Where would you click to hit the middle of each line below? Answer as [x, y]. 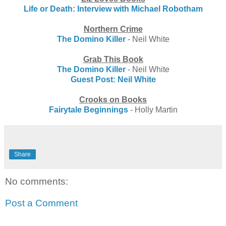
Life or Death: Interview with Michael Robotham [113, 9]
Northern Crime [113, 29]
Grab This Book [113, 59]
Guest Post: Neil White [113, 79]
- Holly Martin [153, 109]
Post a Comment [41, 203]
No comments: [37, 181]
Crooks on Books [113, 99]
